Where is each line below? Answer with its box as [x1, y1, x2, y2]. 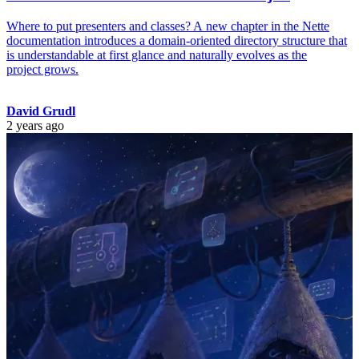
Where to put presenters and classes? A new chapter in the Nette [6, 18, 329, 33]
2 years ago [6, 118, 64, 132]
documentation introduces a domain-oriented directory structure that [6, 33, 347, 47]
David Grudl [6, 103, 75, 118]
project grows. [6, 62, 79, 76]
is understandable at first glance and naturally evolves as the [6, 47, 307, 62]
